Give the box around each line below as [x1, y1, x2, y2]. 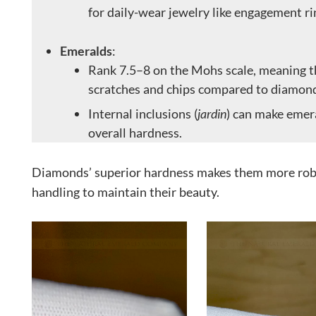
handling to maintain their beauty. [32, 183, 219, 200]
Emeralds [60, 42, 112, 59]
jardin [197, 105, 226, 121]
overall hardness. [88, 124, 182, 140]
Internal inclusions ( [88, 105, 197, 121]
